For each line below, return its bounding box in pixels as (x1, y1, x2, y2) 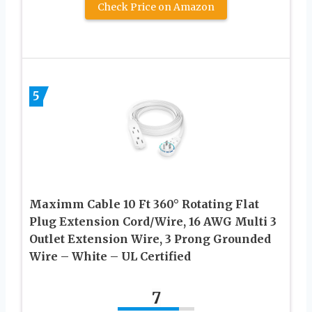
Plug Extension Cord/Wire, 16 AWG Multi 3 (29, 214, 276, 228)
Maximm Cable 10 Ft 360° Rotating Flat (29, 196, 259, 211)
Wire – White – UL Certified (29, 249, 191, 263)
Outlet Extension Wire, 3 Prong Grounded (29, 231, 271, 246)
